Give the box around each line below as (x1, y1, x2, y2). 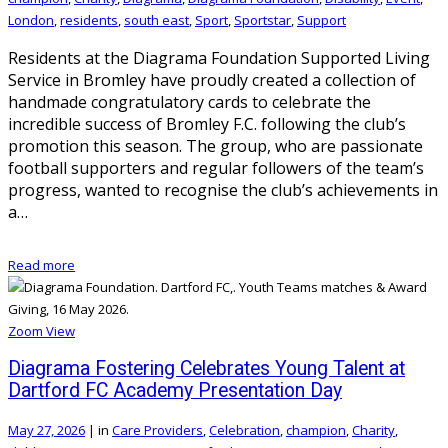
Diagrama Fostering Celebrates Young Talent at (8, 357, 405, 381)
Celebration (209, 420, 280, 439)
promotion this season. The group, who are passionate (8, 135, 423, 158)
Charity (352, 420, 395, 439)
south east (124, 11, 189, 30)
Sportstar (234, 11, 291, 30)
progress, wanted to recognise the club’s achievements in (8, 179, 438, 202)
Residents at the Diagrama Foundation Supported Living (8, 47, 430, 70)
